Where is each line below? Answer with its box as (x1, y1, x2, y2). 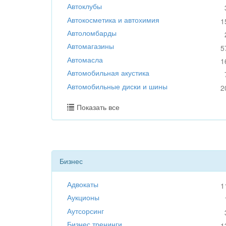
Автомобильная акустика (67, 68, 149, 78)
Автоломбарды (67, 28, 117, 38)
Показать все (77, 101, 120, 112)
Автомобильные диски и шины (67, 81, 167, 91)
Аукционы (67, 192, 99, 203)
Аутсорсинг (67, 205, 104, 216)
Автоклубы (67, 1, 102, 12)
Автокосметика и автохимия (67, 14, 159, 25)
